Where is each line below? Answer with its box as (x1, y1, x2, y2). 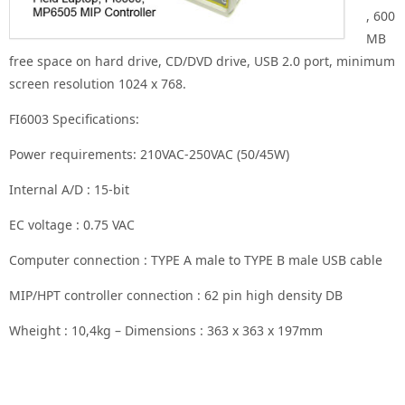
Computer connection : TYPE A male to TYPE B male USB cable (9, 251, 382, 268)
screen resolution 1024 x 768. (9, 75, 186, 92)
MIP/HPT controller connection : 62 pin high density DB (9, 287, 343, 304)
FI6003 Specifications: (9, 110, 139, 127)
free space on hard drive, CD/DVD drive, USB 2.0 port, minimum (9, 52, 395, 70)
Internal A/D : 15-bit (9, 181, 129, 198)
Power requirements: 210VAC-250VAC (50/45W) (9, 146, 289, 163)
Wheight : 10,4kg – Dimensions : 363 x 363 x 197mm (9, 322, 323, 339)
